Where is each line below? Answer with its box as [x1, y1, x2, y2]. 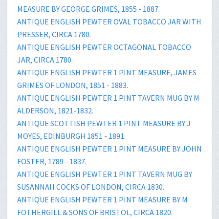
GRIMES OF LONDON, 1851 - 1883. [17, 80, 128, 90]
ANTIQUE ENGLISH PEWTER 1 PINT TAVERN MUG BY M [17, 92, 199, 103]
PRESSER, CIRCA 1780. [17, 29, 91, 39]
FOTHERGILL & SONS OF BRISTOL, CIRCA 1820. [17, 207, 173, 217]
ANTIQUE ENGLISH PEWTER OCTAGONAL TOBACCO [17, 42, 191, 52]
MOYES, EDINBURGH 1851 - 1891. [17, 131, 126, 141]
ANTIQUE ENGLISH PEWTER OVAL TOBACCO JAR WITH [17, 16, 201, 26]
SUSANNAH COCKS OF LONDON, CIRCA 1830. [17, 181, 164, 192]
